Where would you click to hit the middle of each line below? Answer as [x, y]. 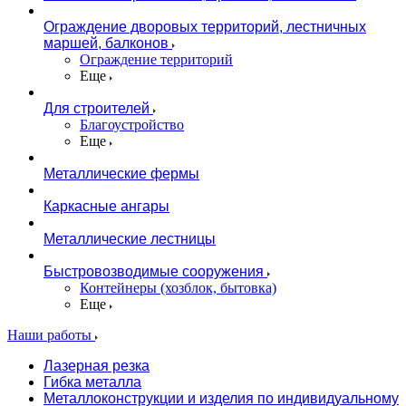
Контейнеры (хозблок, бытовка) [178, 288]
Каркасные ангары [106, 206]
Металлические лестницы [130, 239]
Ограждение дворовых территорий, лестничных [205, 27]
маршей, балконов [106, 43]
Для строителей [97, 108]
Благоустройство [132, 125]
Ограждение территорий [156, 59]
